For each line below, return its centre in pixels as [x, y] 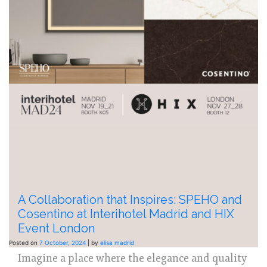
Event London [56, 229]
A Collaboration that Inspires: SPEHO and [130, 200]
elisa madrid [117, 243]
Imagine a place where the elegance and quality [132, 258]
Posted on [24, 243]
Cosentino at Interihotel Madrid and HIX [126, 214]
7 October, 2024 [63, 243]
